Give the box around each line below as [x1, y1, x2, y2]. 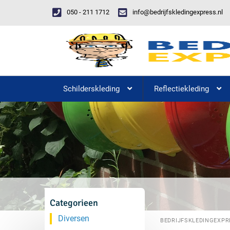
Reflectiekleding [154, 84, 209, 93]
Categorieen [50, 197, 98, 208]
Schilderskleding [63, 84, 120, 93]
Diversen [58, 214, 89, 223]
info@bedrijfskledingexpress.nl [132, 8, 223, 16]
